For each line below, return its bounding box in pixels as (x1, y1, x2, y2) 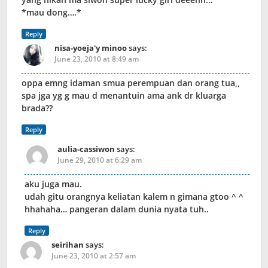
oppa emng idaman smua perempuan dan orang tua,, (22, 77, 240, 89)
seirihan (51, 239, 84, 251)
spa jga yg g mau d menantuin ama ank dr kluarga (22, 90, 226, 102)
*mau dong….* (22, 7, 81, 19)
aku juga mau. (25, 178, 82, 190)
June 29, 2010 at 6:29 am (57, 155, 142, 166)
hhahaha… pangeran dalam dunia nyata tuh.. (25, 203, 209, 215)
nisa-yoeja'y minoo (54, 42, 127, 54)
